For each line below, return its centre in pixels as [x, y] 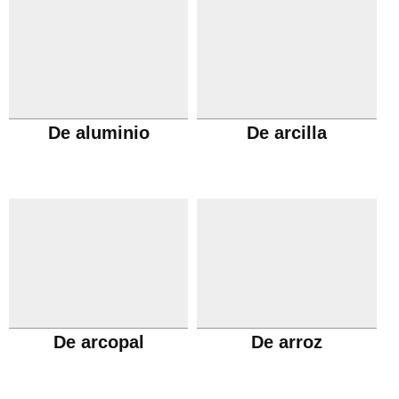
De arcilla [287, 133]
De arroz [287, 342]
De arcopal [98, 342]
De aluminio [98, 133]
